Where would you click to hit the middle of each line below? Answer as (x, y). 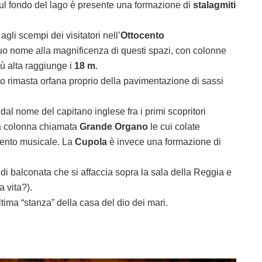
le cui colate (174, 127)
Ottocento (142, 36)
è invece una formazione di (164, 142)
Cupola (91, 142)
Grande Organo (114, 127)
